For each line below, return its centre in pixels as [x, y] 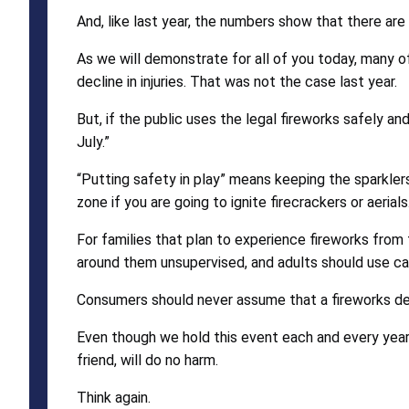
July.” [93, 142]
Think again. [114, 397]
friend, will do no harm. [147, 360]
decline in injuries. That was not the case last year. [237, 81]
